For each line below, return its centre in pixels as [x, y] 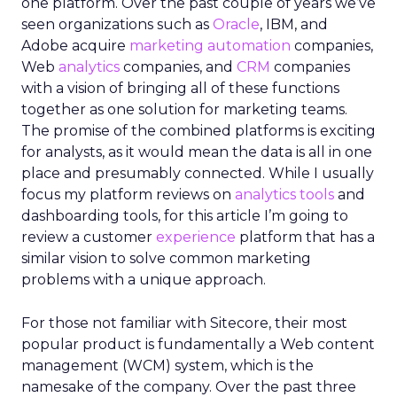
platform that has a [305, 237]
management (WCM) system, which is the [167, 366]
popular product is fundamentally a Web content [198, 344]
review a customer [89, 237]
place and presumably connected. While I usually [198, 173]
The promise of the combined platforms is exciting [198, 131]
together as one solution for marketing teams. [184, 109]
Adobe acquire [74, 46]
